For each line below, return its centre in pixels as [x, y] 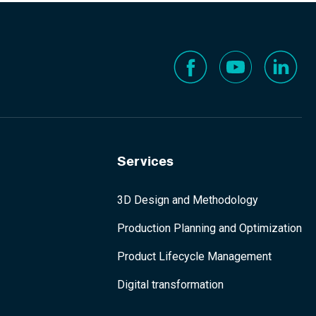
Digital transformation [170, 285]
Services [145, 161]
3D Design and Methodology [188, 200]
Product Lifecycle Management [194, 256]
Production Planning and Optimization [209, 228]
